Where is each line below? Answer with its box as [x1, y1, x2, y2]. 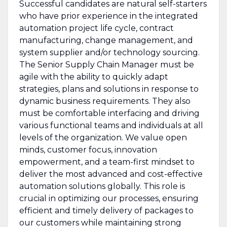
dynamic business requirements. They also [19, 96, 191, 106]
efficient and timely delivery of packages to [19, 205, 194, 215]
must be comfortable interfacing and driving [19, 108, 200, 118]
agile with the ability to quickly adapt [19, 71, 168, 82]
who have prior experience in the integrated [19, 11, 198, 21]
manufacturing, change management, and [19, 35, 193, 45]
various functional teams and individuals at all [19, 120, 203, 130]
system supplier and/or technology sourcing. [19, 47, 200, 57]
